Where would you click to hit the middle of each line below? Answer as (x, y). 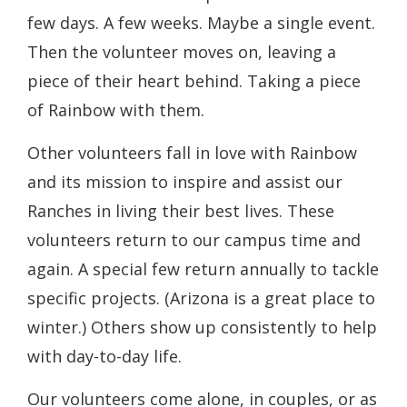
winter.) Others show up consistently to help (202, 327)
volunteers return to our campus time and (194, 240)
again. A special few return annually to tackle (203, 269)
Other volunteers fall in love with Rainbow (192, 153)
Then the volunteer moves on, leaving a (182, 52)
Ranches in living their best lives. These (181, 211)
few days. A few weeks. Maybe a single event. (201, 23)
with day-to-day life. (104, 356)
